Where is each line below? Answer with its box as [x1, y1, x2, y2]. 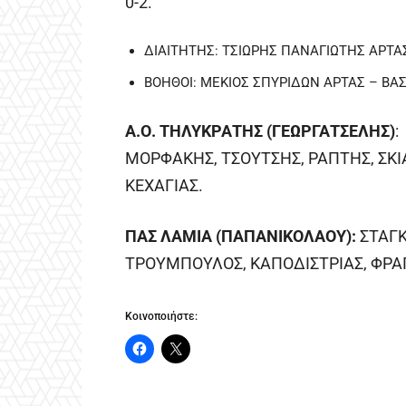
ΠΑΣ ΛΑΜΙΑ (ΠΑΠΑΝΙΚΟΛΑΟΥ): [125, 226, 356, 246]
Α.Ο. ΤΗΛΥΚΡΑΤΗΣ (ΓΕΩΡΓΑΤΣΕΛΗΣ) [125, 121, 395, 140]
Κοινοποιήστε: [125, 309, 198, 323]
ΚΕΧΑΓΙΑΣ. [125, 175, 203, 195]
